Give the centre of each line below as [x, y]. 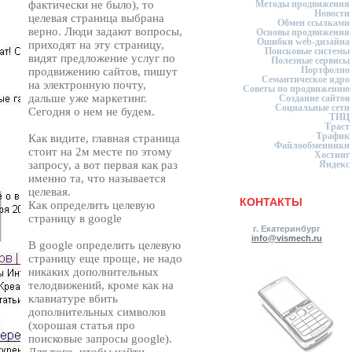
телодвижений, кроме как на [101, 285]
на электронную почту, [87, 84]
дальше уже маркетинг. [88, 98]
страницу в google [75, 218]
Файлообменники [312, 145]
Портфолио [325, 70]
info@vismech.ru [287, 238]
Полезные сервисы [310, 60]
